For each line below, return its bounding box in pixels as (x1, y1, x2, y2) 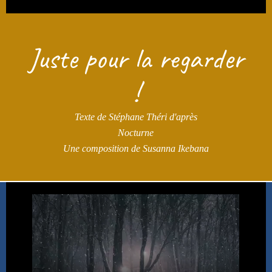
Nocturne (118, 127, 154, 138)
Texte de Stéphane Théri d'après (74, 111, 197, 122)
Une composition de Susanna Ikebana (63, 143, 209, 154)
